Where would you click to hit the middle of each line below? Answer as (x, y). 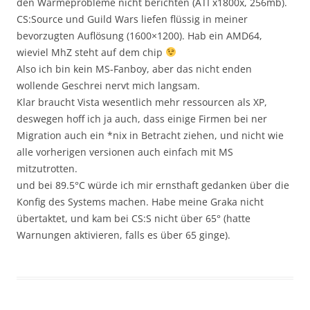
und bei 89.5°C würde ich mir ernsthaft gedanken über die (153, 185)
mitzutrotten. (47, 168)
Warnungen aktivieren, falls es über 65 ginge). (124, 235)
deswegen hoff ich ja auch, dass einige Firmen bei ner (142, 119)
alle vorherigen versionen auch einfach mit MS (125, 152)
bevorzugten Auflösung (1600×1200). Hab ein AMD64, (139, 36)
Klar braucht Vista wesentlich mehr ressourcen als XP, (142, 102)
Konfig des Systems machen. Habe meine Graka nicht (140, 202)
